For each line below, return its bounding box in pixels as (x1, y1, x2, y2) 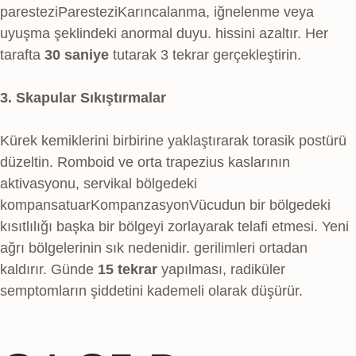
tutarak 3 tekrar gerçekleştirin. (109, 47, 301, 64)
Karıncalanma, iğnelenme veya (118, 4, 314, 21)
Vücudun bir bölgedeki (189, 197, 331, 214)
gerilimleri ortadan (190, 240, 308, 257)
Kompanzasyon (91, 197, 189, 214)
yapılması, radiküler (157, 261, 285, 278)
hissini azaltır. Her (211, 25, 328, 42)
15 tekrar (98, 261, 157, 278)
